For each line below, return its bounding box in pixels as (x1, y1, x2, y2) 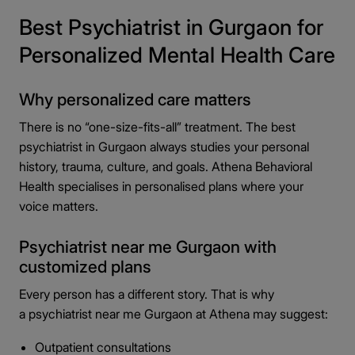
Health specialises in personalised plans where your (19, 178, 303, 194)
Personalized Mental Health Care (19, 42, 335, 68)
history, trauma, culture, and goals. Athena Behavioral (19, 158, 312, 174)
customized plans (19, 257, 151, 277)
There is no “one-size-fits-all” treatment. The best (19, 119, 296, 135)
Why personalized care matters (19, 90, 251, 109)
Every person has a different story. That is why (19, 286, 274, 302)
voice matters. (19, 198, 98, 214)
